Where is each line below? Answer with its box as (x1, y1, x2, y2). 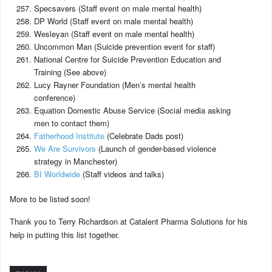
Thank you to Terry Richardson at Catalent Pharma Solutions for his (10, 216, 248, 227)
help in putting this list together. (10, 229, 120, 240)
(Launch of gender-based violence (96, 143, 216, 154)
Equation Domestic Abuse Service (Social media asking (34, 104, 231, 116)
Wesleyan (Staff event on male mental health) (34, 28, 194, 39)
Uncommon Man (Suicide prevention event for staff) (34, 41, 215, 52)
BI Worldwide (34, 168, 80, 180)
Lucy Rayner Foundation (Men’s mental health (34, 79, 195, 90)
